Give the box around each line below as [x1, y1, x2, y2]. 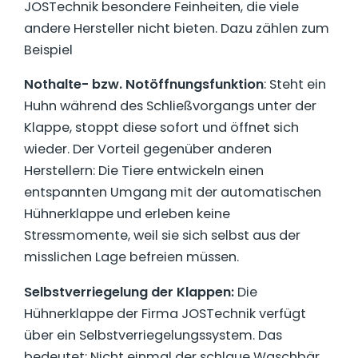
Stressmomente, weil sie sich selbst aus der [24, 226, 300, 245]
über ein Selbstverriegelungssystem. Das [24, 325, 282, 344]
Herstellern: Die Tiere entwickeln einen [24, 161, 264, 181]
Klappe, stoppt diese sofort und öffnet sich [24, 118, 299, 137]
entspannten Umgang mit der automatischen [24, 183, 321, 202]
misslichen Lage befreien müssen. [24, 248, 239, 267]
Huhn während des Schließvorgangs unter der [24, 97, 316, 116]
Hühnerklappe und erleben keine [24, 205, 230, 224]
